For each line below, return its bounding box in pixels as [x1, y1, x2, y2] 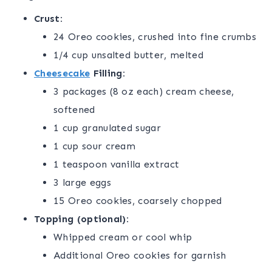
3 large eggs [53, 177, 111, 189]
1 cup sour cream [53, 140, 136, 152]
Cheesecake [34, 67, 90, 80]
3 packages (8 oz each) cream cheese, [53, 86, 234, 98]
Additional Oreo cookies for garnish [53, 250, 226, 262]
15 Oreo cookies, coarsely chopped [53, 195, 222, 207]
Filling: [90, 67, 126, 80]
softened [53, 104, 95, 116]
